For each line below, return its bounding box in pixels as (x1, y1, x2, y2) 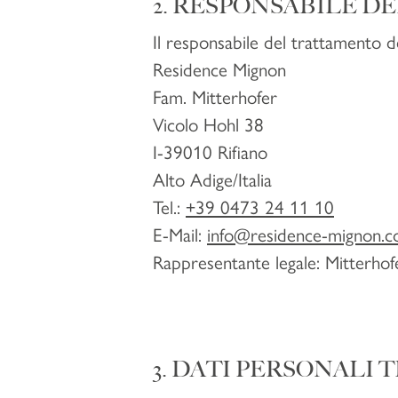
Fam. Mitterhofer (153, 83, 277, 109)
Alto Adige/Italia (153, 165, 272, 192)
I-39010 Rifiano (153, 138, 267, 164)
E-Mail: (153, 220, 207, 247)
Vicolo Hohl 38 (153, 110, 264, 137)
